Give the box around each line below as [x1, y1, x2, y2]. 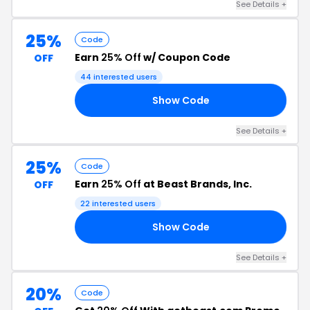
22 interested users [80, 198, 156, 209]
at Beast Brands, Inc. [141, 177, 252, 191]
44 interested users [80, 71, 157, 82]
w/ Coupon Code [141, 51, 230, 64]
